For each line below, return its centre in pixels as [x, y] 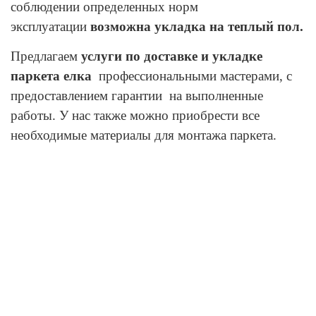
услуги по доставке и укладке [172, 56]
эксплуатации [50, 26]
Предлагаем [46, 56]
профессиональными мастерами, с [192, 75]
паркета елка [51, 75]
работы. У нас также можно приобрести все [135, 115]
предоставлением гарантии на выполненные [137, 95]
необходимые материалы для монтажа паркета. [144, 135]
